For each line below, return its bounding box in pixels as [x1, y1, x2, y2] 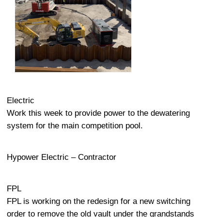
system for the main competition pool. [7, 121, 143, 131]
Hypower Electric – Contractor [7, 152, 116, 162]
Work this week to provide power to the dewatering [7, 108, 190, 118]
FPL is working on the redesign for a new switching [7, 196, 190, 206]
